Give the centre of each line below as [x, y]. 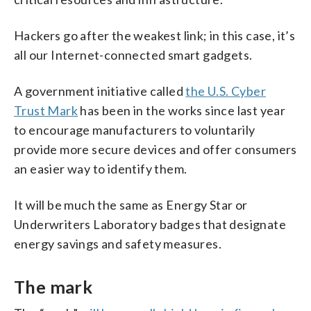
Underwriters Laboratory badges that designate [150, 224]
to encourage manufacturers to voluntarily [135, 129]
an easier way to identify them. [101, 168]
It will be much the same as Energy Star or [131, 204]
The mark [53, 286]
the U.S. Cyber [226, 91]
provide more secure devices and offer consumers [155, 149]
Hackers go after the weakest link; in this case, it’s [155, 35]
